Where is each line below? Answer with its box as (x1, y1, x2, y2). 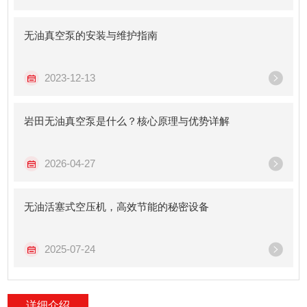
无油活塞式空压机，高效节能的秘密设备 (24, 201, 210, 212)
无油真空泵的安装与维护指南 (24, 29, 158, 41)
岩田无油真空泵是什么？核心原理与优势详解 (24, 115, 230, 127)
